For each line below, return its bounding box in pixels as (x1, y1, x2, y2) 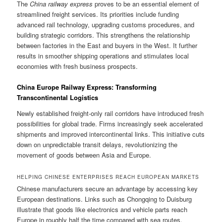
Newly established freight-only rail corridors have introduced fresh (17, 108, 204, 118)
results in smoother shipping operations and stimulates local (17, 51, 189, 61)
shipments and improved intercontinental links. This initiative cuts (17, 129, 205, 139)
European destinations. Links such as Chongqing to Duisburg (17, 194, 192, 204)
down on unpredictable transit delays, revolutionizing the (17, 139, 178, 149)
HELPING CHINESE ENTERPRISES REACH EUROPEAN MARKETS (17, 173, 200, 180)
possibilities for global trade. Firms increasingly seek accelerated (17, 118, 203, 128)
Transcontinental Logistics (17, 93, 99, 103)
